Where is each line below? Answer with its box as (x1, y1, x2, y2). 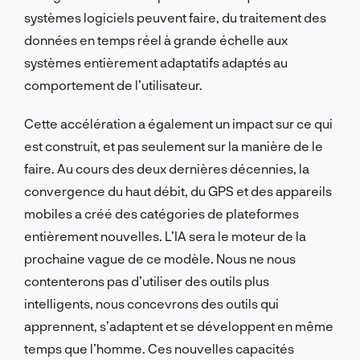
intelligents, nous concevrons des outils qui (24, 295, 279, 311)
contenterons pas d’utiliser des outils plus (24, 272, 269, 288)
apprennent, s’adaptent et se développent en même (24, 317, 333, 333)
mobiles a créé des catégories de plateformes (24, 205, 299, 221)
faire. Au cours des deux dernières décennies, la (24, 160, 309, 176)
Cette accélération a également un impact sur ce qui (24, 115, 333, 131)
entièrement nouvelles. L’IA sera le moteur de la (24, 227, 306, 243)
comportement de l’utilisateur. (24, 76, 202, 92)
